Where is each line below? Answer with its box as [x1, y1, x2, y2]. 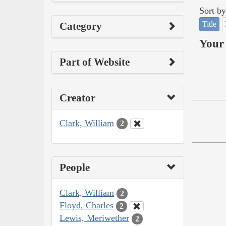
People [60, 161, 90, 174]
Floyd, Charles [60, 200, 114, 211]
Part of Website [60, 55, 130, 68]
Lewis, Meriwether [60, 213, 129, 223]
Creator [60, 91, 95, 104]
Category [60, 20, 102, 32]
